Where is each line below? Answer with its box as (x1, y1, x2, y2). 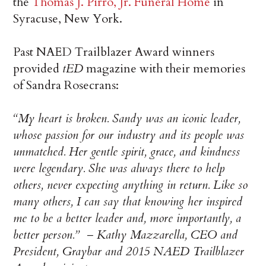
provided (13, 60, 63, 77)
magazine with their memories (83, 60, 246, 77)
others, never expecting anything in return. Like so (13, 176, 248, 193)
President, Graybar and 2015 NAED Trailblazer (13, 243, 245, 259)
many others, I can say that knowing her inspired (13, 193, 243, 210)
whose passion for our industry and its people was (13, 126, 245, 143)
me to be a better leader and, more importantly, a (13, 210, 242, 226)
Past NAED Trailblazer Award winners (13, 43, 215, 60)
